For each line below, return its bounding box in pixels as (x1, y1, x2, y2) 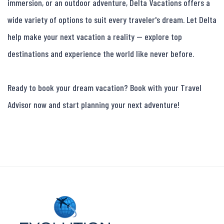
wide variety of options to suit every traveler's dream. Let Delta (7, 14, 216, 25)
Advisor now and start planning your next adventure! (7, 99, 179, 110)
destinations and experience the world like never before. (7, 48, 194, 59)
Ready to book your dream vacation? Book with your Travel (7, 82, 201, 93)
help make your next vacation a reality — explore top (7, 31, 182, 42)
